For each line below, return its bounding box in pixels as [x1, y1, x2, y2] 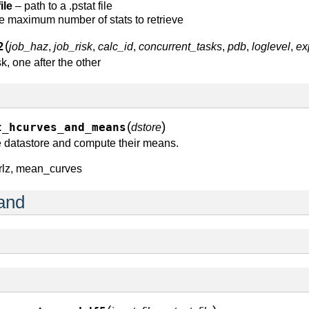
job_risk [54, 41, 92, 52]
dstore [131, 121, 161, 133]
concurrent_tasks [139, 41, 222, 52]
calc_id [98, 41, 133, 52]
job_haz [9, 41, 48, 52]
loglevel [252, 41, 290, 52]
